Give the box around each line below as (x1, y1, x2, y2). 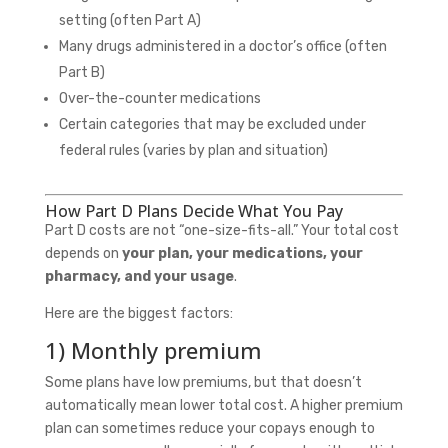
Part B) (58, 63, 105, 81)
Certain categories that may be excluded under (58, 115, 366, 133)
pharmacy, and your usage (44, 267, 234, 285)
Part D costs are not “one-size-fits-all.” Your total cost (44, 221, 399, 239)
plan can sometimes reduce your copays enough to (44, 419, 375, 437)
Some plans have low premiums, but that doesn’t (44, 373, 362, 391)
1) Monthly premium (44, 334, 262, 365)
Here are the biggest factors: (44, 304, 233, 322)
